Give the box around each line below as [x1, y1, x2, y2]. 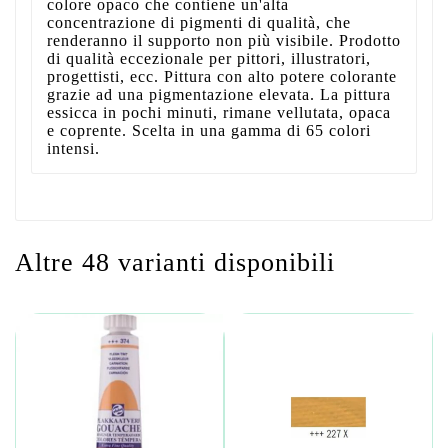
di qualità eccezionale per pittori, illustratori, [47, 49, 371, 67]
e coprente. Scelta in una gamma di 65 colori [47, 121, 371, 139]
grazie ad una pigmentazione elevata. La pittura [47, 85, 391, 103]
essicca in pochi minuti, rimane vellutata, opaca [47, 103, 391, 121]
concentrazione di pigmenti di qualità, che [47, 13, 351, 31]
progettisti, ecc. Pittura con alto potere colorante [47, 67, 397, 85]
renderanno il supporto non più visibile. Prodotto [47, 31, 401, 49]
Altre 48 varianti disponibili [15, 247, 335, 277]
